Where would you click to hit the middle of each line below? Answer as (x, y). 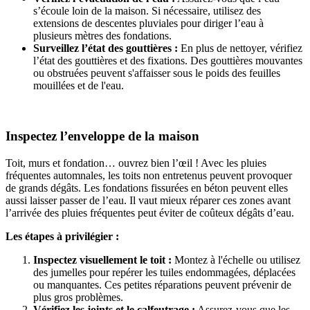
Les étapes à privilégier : (62, 236)
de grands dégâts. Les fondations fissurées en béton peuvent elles (147, 188)
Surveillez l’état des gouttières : (106, 48)
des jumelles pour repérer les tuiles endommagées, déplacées (164, 272)
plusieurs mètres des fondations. (102, 36)
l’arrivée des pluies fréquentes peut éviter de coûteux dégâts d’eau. (150, 212)
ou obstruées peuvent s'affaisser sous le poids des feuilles (157, 73)
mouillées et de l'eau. (79, 86)
